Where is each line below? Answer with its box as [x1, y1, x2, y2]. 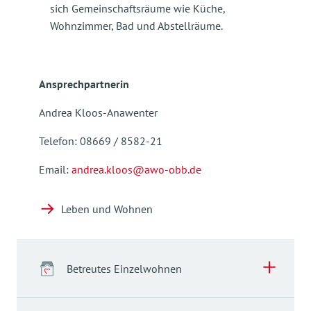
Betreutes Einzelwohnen [67, 261, 182, 276]
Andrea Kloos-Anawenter [39, 105, 158, 119]
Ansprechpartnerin [39, 76, 129, 91]
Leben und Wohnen [61, 201, 153, 216]
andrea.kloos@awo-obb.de [72, 162, 201, 176]
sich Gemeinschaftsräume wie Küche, [50, 1, 225, 16]
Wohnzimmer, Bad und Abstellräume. [50, 19, 223, 33]
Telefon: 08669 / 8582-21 [39, 133, 162, 148]
